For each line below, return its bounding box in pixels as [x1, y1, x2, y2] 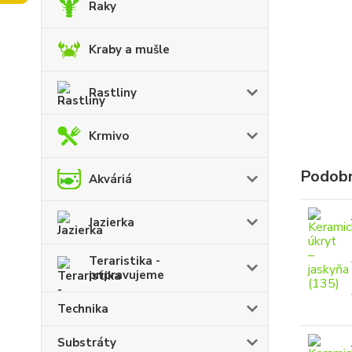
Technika [57, 301, 108, 317]
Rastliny [89, 85, 137, 101]
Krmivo [89, 128, 129, 144]
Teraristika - [89, 253, 160, 269]
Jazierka [89, 214, 134, 230]
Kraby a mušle [89, 42, 170, 57]
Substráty [57, 335, 116, 350]
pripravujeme [89, 267, 164, 283]
